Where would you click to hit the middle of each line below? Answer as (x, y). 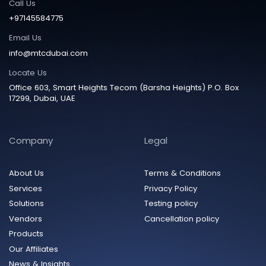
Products (26, 234)
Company (31, 140)
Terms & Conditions (182, 173)
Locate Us (28, 72)
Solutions (26, 204)
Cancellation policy (181, 218)
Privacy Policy (170, 188)
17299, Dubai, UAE (42, 99)
